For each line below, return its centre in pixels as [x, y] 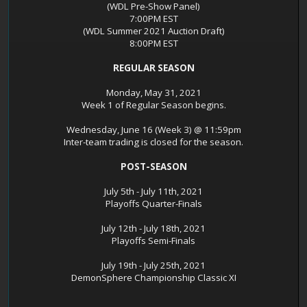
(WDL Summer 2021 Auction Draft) [153, 31]
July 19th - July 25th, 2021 [153, 266]
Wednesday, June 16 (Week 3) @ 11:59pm [153, 130]
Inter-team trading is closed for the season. [153, 142]
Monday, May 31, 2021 [153, 93]
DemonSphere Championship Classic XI [153, 278]
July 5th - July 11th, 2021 [153, 192]
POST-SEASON [153, 167]
